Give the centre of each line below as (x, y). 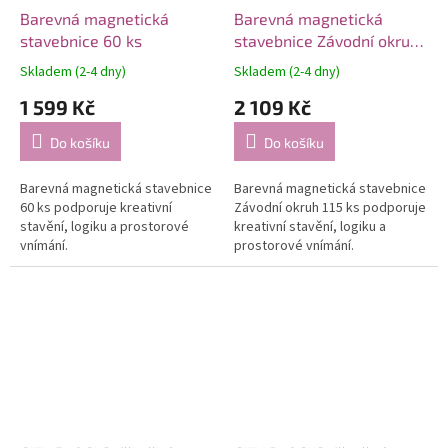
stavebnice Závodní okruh (326, 41)
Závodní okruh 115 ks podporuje (330, 208)
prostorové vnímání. (294, 246)
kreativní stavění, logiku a (310, 227)
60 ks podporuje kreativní (96, 208)
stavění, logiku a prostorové (104, 227)
